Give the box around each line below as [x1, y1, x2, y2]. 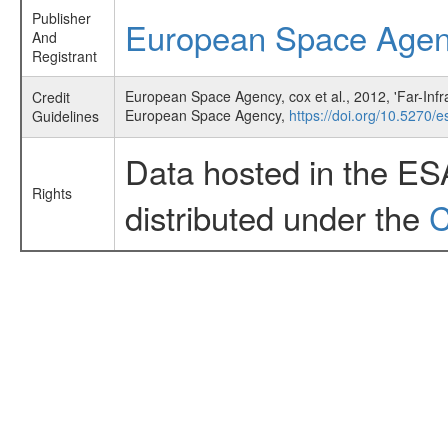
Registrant [31, 46, 97, 66]
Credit [31, 87, 70, 107]
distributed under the [124, 193, 429, 240]
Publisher [31, 8, 91, 28]
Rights [31, 183, 72, 203]
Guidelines [31, 106, 99, 126]
